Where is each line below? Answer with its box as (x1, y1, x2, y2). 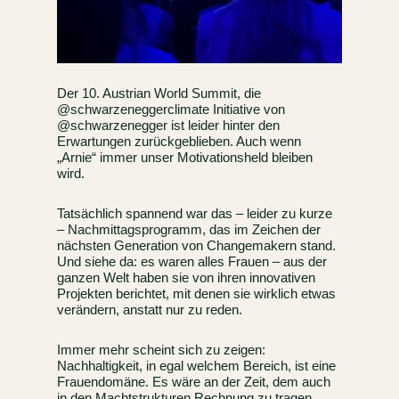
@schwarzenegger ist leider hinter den (57, 118, 281, 134)
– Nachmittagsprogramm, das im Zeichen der (57, 222, 322, 238)
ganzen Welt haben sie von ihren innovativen (57, 270, 316, 286)
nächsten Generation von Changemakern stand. (57, 238, 337, 254)
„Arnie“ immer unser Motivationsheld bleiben (57, 150, 313, 166)
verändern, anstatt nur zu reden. (57, 302, 243, 318)
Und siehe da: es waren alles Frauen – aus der (57, 254, 328, 270)
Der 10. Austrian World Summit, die (57, 85, 262, 102)
